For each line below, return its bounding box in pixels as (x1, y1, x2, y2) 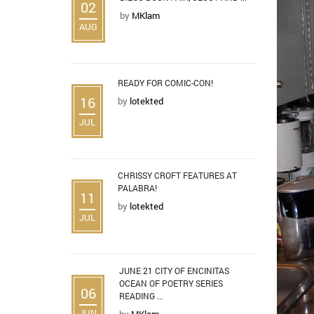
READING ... (119, 289, 163, 301)
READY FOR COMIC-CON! (118, 76, 213, 88)
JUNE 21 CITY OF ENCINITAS (119, 264, 229, 276)
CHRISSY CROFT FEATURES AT (118, 169, 237, 181)
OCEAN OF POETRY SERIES (119, 277, 223, 289)
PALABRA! (118, 182, 157, 193)
